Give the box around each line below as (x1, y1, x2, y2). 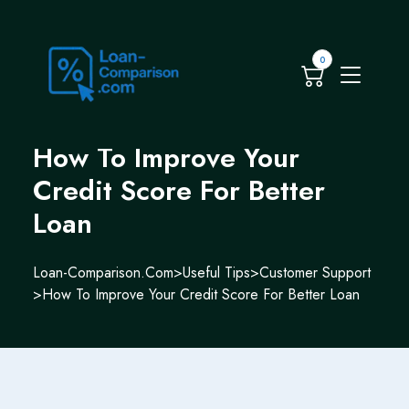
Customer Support (259, 262, 371, 283)
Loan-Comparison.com (33, 262, 173, 283)
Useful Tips (183, 262, 250, 283)
